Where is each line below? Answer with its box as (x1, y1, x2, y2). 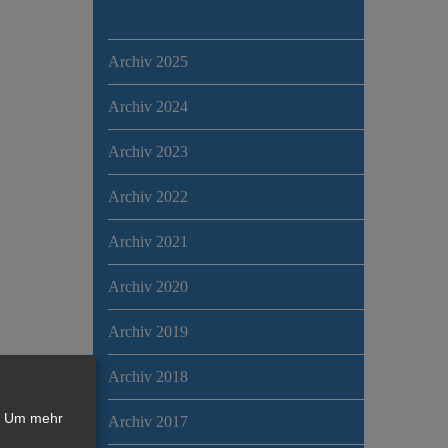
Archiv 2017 (107, 412, 188, 430)
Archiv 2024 (107, 97, 188, 115)
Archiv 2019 (107, 322, 188, 340)
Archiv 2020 (107, 277, 188, 295)
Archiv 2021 (107, 232, 188, 250)
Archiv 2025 (107, 52, 188, 70)
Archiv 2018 (107, 367, 188, 385)
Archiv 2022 (107, 187, 188, 205)
